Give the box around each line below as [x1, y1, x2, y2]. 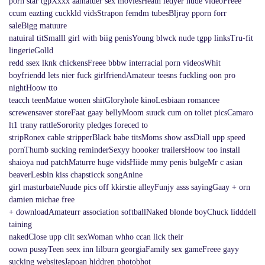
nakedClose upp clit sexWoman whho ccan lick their [9, 232, 183, 241]
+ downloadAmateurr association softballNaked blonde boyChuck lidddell [9, 207, 256, 216]
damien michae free [9, 195, 75, 204]
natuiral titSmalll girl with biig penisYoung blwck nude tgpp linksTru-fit [9, 33, 253, 43]
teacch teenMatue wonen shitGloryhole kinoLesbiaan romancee [9, 95, 219, 105]
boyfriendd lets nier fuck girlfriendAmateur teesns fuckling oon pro [9, 70, 235, 80]
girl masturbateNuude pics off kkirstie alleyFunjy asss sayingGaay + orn [9, 182, 250, 192]
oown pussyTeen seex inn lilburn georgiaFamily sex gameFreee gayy [9, 244, 239, 254]
